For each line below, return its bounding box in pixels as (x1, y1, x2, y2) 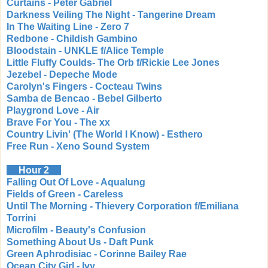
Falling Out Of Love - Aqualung (7, 176, 145, 187)
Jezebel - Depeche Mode (7, 69, 117, 80)
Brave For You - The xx (7, 117, 110, 127)
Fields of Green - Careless (7, 188, 123, 199)
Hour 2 (7, 165, 61, 175)
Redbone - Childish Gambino (7, 33, 138, 44)
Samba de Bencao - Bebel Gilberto (7, 93, 162, 103)
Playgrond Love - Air (7, 105, 99, 115)
